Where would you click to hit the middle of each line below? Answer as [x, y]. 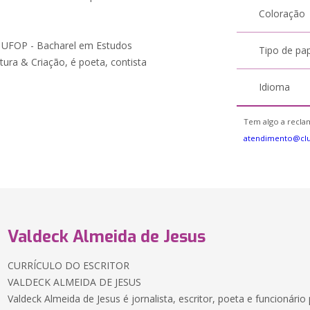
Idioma [275, 87]
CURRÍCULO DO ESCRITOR [69, 265]
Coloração [282, 13]
